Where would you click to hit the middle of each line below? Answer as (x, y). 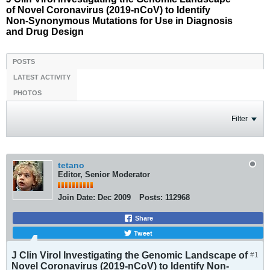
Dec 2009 (114, 197)
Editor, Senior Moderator (104, 174)
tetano (71, 165)
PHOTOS (27, 93)
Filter (240, 119)
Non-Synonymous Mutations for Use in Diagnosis (119, 21)
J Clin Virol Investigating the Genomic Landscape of (130, 255)
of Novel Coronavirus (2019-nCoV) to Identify (108, 10)
